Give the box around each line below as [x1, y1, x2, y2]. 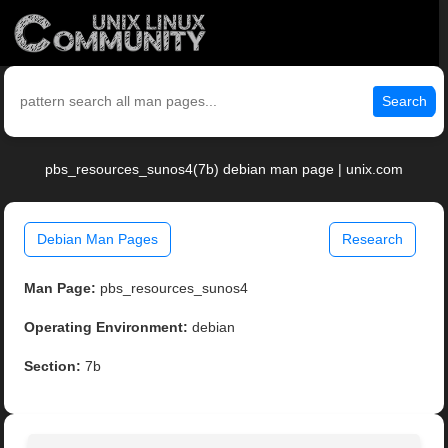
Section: [24, 358, 82, 375]
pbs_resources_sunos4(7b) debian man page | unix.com [45, 161, 403, 178]
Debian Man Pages [37, 231, 159, 248]
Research [341, 231, 403, 248]
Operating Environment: [24, 319, 189, 336]
